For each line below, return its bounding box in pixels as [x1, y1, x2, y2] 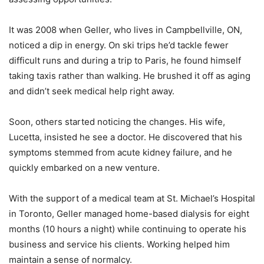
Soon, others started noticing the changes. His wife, [9, 116, 225, 128]
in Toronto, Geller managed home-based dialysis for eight [9, 208, 249, 220]
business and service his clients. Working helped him [9, 239, 230, 250]
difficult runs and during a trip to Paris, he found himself [9, 55, 241, 67]
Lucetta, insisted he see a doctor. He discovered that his [9, 131, 242, 143]
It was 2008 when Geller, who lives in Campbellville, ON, [9, 24, 242, 36]
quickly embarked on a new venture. [9, 162, 160, 174]
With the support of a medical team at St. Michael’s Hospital [9, 193, 255, 204]
